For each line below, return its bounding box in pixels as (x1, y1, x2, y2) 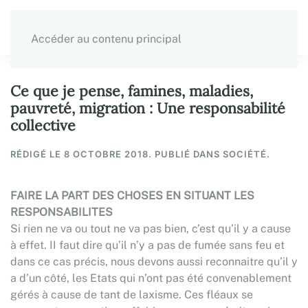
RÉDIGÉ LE (10, 148, 64, 159)
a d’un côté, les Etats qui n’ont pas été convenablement (10, 272, 291, 285)
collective (10, 116, 76, 135)
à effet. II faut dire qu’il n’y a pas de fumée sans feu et (10, 239, 285, 252)
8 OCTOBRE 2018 (64, 148, 148, 159)
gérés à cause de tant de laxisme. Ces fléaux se (10, 288, 253, 301)
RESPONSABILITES (10, 206, 113, 219)
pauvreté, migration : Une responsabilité (10, 99, 285, 118)
